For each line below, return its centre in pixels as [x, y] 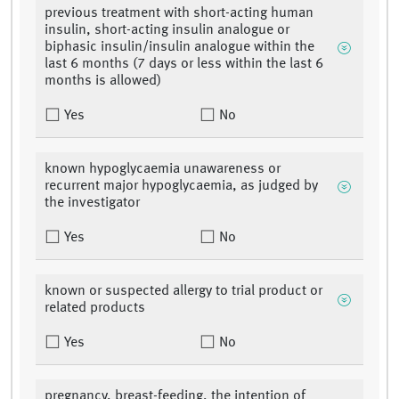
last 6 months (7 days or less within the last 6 [184, 65]
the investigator [92, 204]
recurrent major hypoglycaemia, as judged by [181, 187]
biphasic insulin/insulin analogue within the [179, 48]
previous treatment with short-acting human [179, 14]
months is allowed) [103, 81]
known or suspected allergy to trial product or [183, 292]
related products [95, 309]
